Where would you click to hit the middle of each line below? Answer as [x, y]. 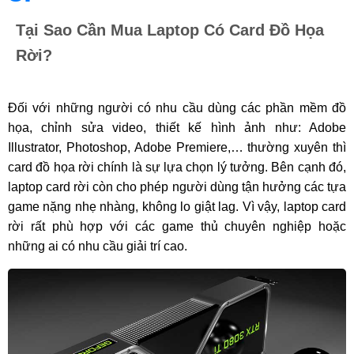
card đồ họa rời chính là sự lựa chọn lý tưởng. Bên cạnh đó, [177, 168]
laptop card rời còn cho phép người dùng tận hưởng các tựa [177, 187]
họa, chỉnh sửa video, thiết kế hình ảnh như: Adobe [177, 128]
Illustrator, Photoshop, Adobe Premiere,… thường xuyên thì [177, 148]
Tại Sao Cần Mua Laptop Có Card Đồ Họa [170, 30]
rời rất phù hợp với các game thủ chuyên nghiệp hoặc [177, 227]
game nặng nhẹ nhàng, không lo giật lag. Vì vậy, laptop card [177, 207]
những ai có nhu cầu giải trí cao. [98, 247]
